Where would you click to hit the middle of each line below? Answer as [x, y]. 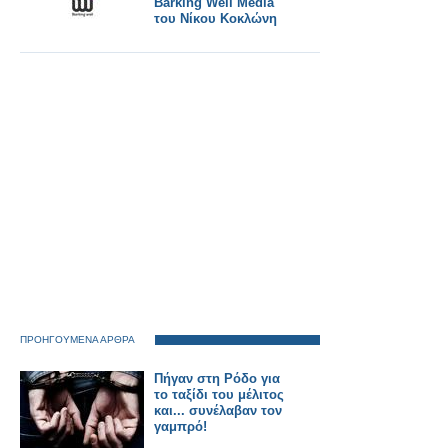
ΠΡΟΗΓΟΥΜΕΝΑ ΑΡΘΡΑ [77, 339]
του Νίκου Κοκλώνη [215, 18]
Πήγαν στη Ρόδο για [217, 378]
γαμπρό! [180, 426]
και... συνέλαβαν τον [218, 410]
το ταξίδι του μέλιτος [219, 394]
